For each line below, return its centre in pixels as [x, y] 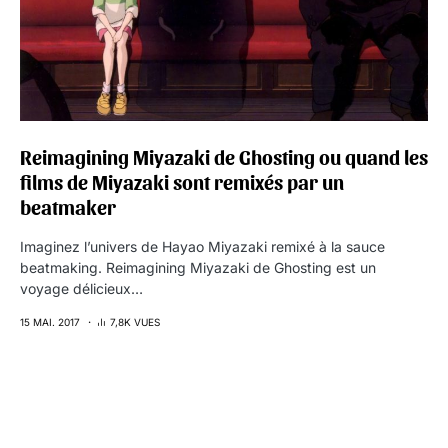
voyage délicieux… [81, 288]
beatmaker [68, 207]
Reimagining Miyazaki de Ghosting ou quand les [224, 157]
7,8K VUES [135, 322]
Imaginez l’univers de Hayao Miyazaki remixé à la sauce [202, 246]
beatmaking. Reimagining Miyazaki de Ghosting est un [198, 267]
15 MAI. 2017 [50, 322]
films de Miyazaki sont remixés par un [182, 182]
